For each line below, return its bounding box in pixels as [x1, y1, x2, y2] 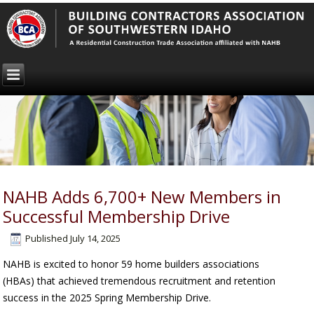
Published [25, 232, 69, 245]
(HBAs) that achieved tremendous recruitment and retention [3, 274, 276, 288]
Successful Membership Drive [3, 205, 231, 228]
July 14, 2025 [70, 232, 121, 245]
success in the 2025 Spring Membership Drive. [3, 291, 212, 305]
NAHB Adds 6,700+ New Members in [3, 185, 282, 209]
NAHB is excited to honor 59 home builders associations [3, 257, 260, 271]
